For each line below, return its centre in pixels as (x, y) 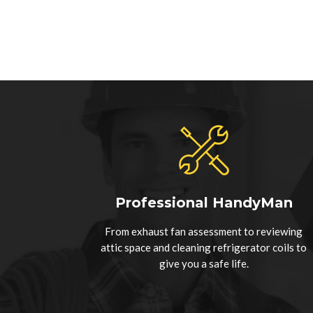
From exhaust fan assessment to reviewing (204, 231)
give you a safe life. (204, 263)
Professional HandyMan (204, 202)
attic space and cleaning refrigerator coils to (204, 247)
